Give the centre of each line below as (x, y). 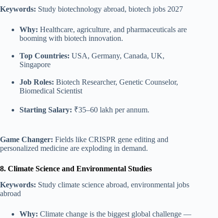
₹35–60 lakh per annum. (111, 110)
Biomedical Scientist (51, 91)
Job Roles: (37, 82)
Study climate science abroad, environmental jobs (113, 185)
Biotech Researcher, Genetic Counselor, (116, 82)
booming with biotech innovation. (71, 38)
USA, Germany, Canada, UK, (117, 56)
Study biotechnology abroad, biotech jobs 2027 (109, 9)
